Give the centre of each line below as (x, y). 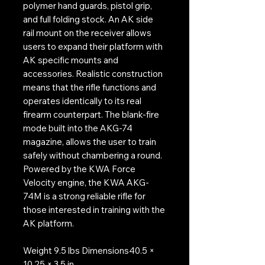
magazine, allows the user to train (90, 141)
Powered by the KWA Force (79, 169)
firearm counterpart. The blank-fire (91, 114)
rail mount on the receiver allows (87, 33)
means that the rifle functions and (90, 87)
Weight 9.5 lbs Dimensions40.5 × (89, 250)
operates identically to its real (82, 101)
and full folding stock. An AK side (88, 19)
